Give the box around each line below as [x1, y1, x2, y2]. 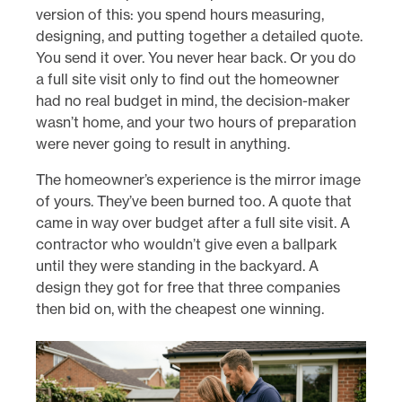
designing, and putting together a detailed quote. [36, 27, 363, 46]
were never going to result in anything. [36, 135, 290, 153]
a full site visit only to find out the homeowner [36, 70, 339, 89]
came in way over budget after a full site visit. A [36, 214, 350, 232]
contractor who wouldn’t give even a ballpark [36, 235, 337, 254]
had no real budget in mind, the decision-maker [36, 92, 350, 110]
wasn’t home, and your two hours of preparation [36, 113, 356, 132]
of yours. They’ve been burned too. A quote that [36, 192, 352, 211]
